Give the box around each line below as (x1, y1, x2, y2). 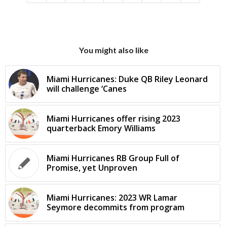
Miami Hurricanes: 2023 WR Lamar (47, 192, 177, 204)
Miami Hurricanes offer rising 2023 (47, 113, 180, 125)
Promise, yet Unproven (47, 162, 137, 174)
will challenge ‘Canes (47, 83, 127, 95)
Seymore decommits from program (47, 202, 184, 213)
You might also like (79, 45, 148, 55)
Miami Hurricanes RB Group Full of (47, 153, 179, 164)
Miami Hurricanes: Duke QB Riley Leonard (47, 73, 208, 85)
